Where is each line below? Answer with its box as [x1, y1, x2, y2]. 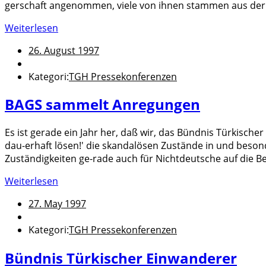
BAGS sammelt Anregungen [5, 94, 200, 115]
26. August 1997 [28, 43, 99, 57]
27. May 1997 [28, 197, 86, 211]
